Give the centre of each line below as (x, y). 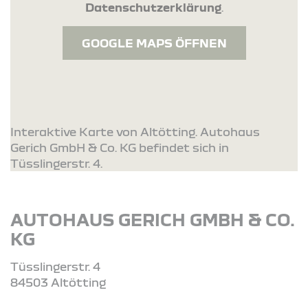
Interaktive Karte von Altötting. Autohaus (135, 131)
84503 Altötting (58, 282)
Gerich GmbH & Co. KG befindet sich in (120, 147)
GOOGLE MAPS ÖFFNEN (154, 43)
